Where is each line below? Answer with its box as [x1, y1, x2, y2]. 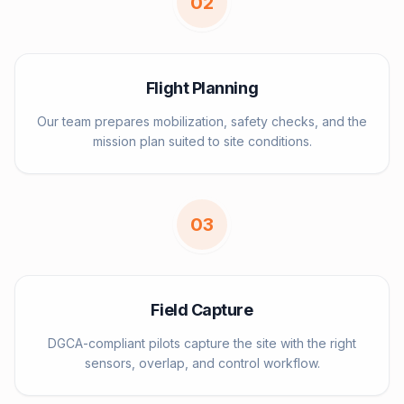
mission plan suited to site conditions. [92, 133, 312, 149]
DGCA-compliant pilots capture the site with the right [48, 335, 356, 351]
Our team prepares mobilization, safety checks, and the [37, 114, 367, 129]
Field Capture [151, 300, 253, 319]
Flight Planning [145, 78, 259, 97]
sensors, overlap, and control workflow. [84, 355, 320, 371]
